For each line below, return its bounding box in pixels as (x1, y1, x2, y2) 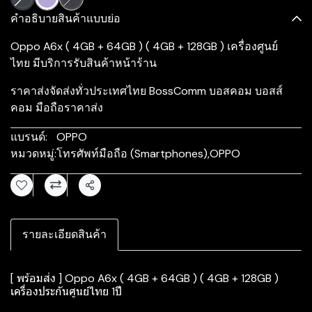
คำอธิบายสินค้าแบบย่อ (10, 11, 120, 26)
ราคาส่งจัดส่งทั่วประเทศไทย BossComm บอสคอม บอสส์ (10, 84, 283, 98)
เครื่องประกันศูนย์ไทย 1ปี (10, 284, 122, 299)
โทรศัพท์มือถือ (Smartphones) (56, 146, 208, 161)
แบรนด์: (10, 130, 47, 144)
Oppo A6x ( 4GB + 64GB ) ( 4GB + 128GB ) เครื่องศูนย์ (10, 39, 278, 54)
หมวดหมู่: (10, 146, 56, 161)
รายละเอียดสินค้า (22, 227, 107, 242)
